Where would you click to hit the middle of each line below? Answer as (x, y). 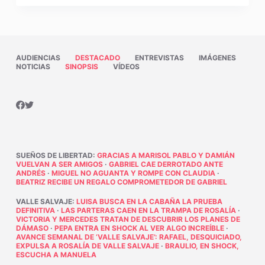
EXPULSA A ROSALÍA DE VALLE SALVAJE (87, 246)
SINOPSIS (81, 67)
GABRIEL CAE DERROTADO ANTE (166, 164)
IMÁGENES (217, 58)
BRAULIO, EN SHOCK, (202, 246)
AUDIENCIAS (38, 58)
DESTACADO (97, 58)
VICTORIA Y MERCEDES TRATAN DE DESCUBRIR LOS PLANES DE (128, 219)
